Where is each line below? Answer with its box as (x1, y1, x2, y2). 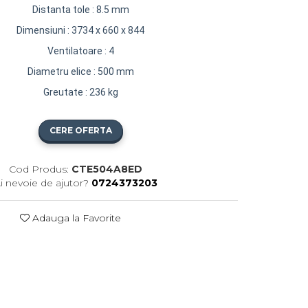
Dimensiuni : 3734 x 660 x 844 (16, 24, 145, 36)
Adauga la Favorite (29, 211, 121, 224)
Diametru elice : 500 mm (27, 65, 134, 77)
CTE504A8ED (71, 162, 142, 175)
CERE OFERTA (49, 124, 112, 135)
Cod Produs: (8, 162, 69, 175)
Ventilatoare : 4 (47, 45, 114, 56)
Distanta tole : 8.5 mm (32, 3, 129, 15)
